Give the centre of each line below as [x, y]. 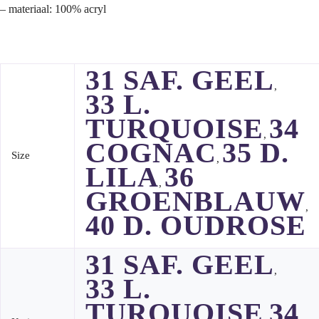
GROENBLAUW [195, 202]
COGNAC [151, 153]
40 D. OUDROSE [196, 226]
